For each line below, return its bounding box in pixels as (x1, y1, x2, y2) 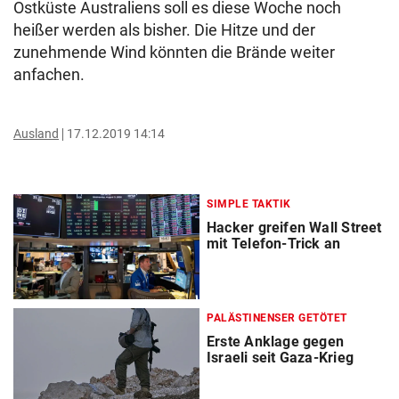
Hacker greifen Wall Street (207, 219, 382, 236)
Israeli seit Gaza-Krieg (207, 349, 354, 367)
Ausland (13, 126, 59, 141)
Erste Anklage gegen (207, 333, 345, 351)
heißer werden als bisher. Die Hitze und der (13, 20, 315, 39)
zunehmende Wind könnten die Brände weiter (13, 43, 335, 61)
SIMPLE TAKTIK (207, 198, 291, 210)
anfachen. (13, 65, 85, 84)
